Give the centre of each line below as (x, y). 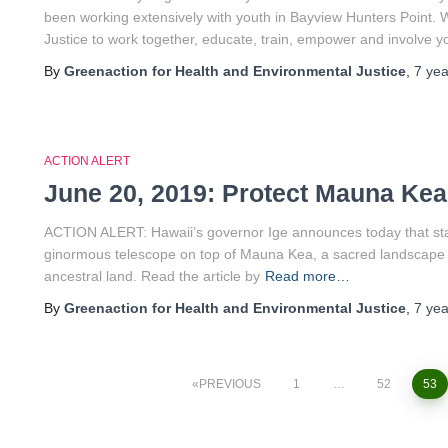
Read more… (307, 276)
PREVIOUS (229, 384)
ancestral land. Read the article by (152, 276)
